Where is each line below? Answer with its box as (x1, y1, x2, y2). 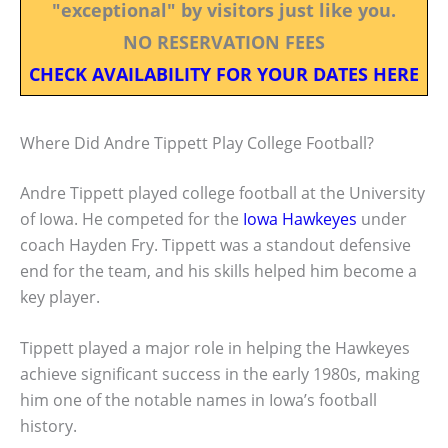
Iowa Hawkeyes (243, 207, 357, 230)
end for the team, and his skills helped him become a (20, 259, 417, 282)
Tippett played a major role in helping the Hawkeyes (20, 337, 410, 360)
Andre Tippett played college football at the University (20, 181, 425, 204)
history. (20, 415, 77, 438)
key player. (20, 285, 100, 308)
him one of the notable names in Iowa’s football (20, 389, 377, 412)
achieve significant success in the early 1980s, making (20, 363, 420, 386)
